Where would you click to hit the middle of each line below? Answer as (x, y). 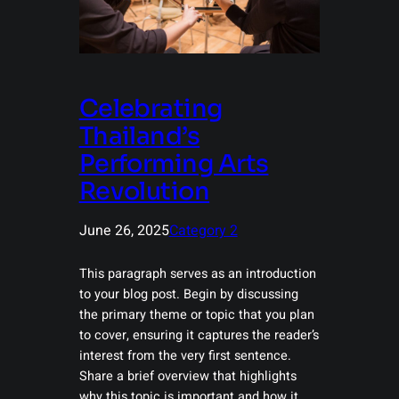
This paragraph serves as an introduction (197, 274)
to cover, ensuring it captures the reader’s (199, 336)
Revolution (144, 192)
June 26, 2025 (124, 231)
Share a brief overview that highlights (187, 377)
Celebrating (151, 109)
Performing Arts (174, 164)
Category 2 (203, 231)
